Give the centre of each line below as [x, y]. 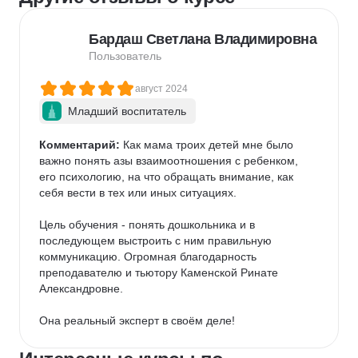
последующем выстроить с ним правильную [157, 241]
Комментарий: [80, 145]
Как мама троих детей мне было [208, 145]
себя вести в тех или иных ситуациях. [139, 193]
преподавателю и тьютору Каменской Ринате [160, 272]
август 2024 [161, 89]
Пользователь [125, 56]
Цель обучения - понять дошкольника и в [149, 225]
